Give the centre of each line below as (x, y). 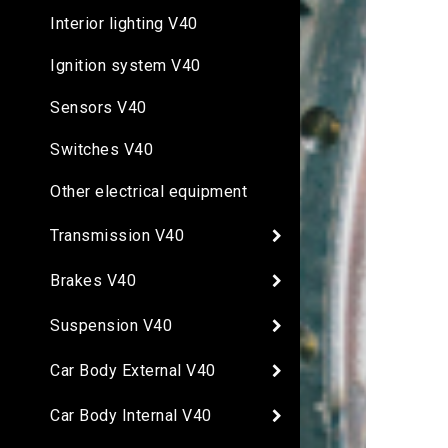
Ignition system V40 (125, 66)
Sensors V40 (98, 108)
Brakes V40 (93, 280)
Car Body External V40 (133, 370)
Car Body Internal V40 (131, 415)
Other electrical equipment (148, 192)
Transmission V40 (117, 235)
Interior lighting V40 (124, 24)
